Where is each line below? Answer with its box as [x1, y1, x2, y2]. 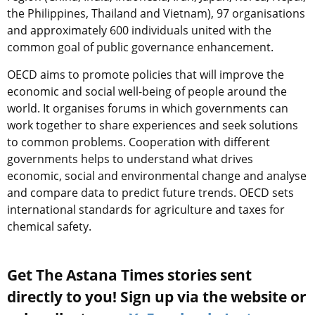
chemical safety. [7, 218, 91, 234]
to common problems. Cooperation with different [7, 134, 270, 150]
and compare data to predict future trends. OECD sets [7, 184, 294, 200]
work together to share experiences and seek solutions [7, 117, 298, 133]
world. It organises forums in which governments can [7, 100, 288, 116]
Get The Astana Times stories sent [7, 264, 252, 285]
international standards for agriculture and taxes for [7, 201, 285, 217]
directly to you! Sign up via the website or [7, 286, 307, 307]
